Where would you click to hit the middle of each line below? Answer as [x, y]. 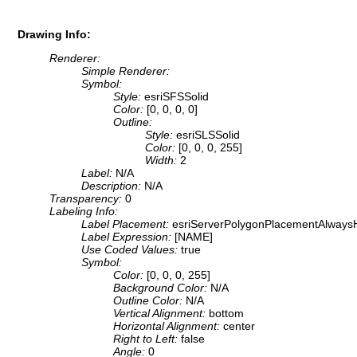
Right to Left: [147, 339]
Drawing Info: [54, 34]
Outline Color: [149, 301]
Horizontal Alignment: [168, 326]
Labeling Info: [84, 212]
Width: [163, 161]
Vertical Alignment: [161, 314]
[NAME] [194, 237]
